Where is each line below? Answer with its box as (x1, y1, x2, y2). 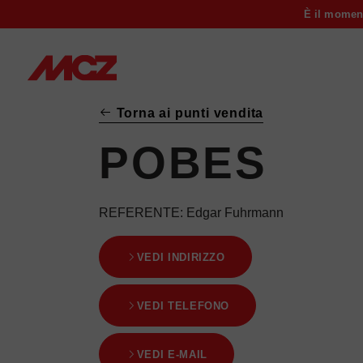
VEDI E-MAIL (136, 348, 207, 361)
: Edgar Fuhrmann (180, 206, 284, 220)
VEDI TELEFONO (136, 299, 230, 312)
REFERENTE (99, 206, 180, 220)
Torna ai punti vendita (112, 106, 264, 120)
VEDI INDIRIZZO (136, 250, 225, 263)
